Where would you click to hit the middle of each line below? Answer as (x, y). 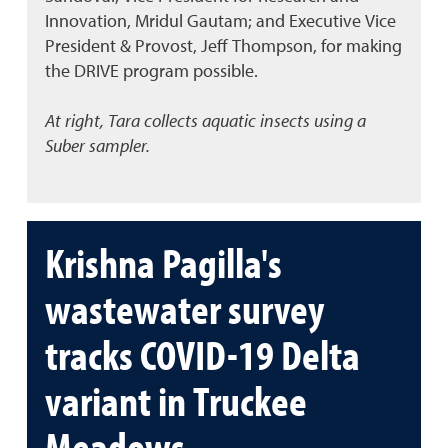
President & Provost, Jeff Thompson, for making (223, 46)
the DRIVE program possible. (151, 71)
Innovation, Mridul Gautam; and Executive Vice (220, 21)
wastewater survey (184, 307)
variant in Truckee (176, 399)
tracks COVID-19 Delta (202, 353)
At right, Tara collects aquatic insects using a (205, 121)
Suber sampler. (99, 146)
